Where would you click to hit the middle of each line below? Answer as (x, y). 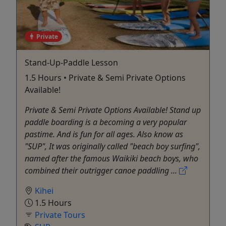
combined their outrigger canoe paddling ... (102, 170)
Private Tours (60, 215)
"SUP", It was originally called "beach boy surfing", (112, 146)
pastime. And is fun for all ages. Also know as (104, 134)
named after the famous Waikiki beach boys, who (111, 158)
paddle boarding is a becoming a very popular (106, 122)
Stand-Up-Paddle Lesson (71, 62)
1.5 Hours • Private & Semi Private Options (105, 77)
